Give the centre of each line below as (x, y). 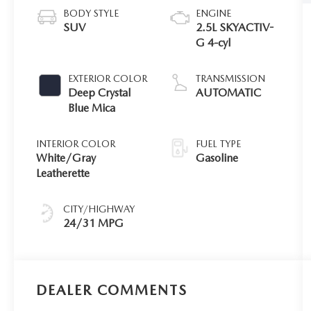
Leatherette (63, 173)
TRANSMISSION (231, 78)
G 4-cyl (213, 42)
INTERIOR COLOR (76, 143)
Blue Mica (92, 108)
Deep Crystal (100, 92)
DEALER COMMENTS (112, 291)
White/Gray (66, 158)
